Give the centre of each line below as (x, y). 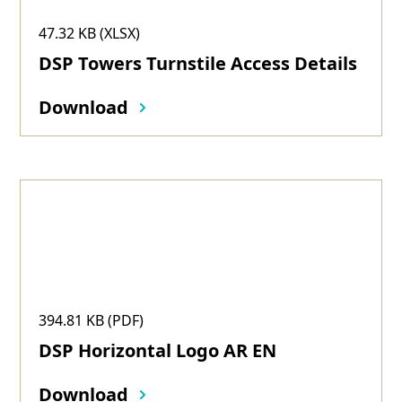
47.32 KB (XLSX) (90, 33)
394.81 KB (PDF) (92, 320)
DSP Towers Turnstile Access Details (198, 63)
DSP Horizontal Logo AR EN (158, 350)
